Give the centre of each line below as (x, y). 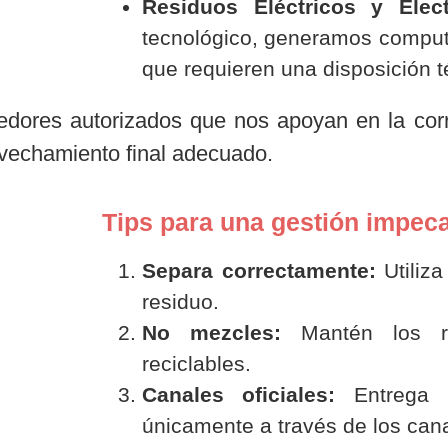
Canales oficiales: (239, 395)
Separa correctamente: (259, 271)
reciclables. (196, 364)
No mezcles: (211, 333)
